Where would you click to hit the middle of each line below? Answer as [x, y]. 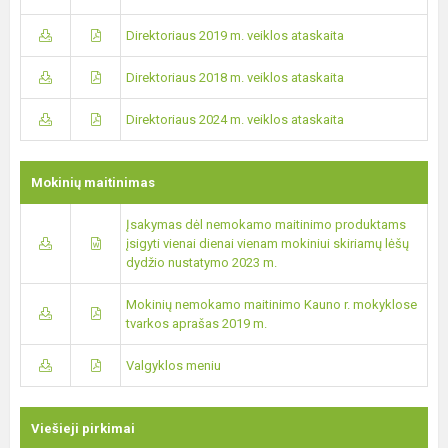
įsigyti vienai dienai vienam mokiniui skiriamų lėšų [267, 243]
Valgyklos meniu [173, 365]
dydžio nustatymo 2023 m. [201, 262]
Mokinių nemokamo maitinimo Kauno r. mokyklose [271, 304]
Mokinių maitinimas [93, 182]
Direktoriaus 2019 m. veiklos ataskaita [235, 35]
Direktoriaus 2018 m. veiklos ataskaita [235, 77]
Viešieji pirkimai [83, 428]
